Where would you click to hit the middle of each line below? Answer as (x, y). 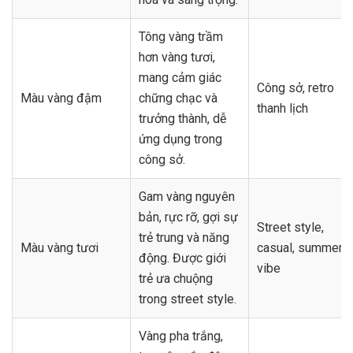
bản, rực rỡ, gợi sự (188, 217)
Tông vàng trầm (181, 36)
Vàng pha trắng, (181, 336)
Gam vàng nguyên (187, 196)
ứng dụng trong (180, 139)
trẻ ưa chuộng (176, 278)
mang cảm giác (180, 77)
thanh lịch (282, 108)
